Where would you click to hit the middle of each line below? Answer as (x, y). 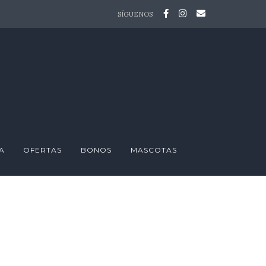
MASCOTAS (153, 150)
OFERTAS (43, 150)
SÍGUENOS (135, 14)
